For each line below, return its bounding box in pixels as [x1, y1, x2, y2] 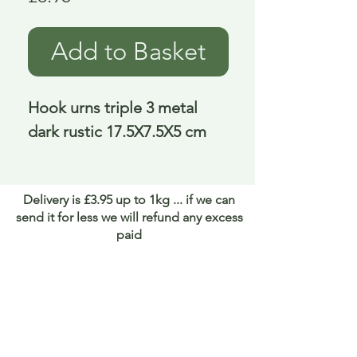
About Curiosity [86, 282, 180, 299]
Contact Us [97, 325, 169, 343]
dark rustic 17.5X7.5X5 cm [28, 122, 206, 142]
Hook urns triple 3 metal [28, 98, 198, 118]
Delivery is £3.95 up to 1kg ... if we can [23, 192, 235, 208]
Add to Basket [51, 37, 206, 67]
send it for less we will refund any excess [15, 210, 243, 226]
